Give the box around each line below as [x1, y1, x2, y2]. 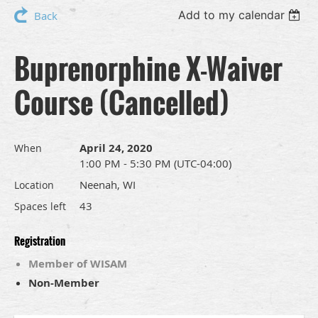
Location [14, 178, 54, 192]
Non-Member [28, 275, 99, 291]
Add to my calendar [178, 8, 285, 23]
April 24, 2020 [79, 141, 153, 156]
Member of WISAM [28, 256, 127, 272]
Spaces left [14, 199, 66, 214]
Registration [14, 233, 65, 249]
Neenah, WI [79, 177, 136, 192]
